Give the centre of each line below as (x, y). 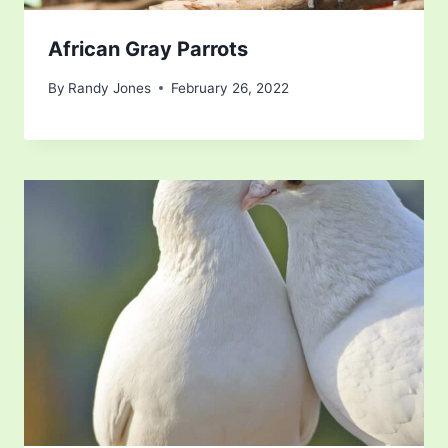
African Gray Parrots (148, 49)
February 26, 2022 (230, 87)
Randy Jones (110, 87)
